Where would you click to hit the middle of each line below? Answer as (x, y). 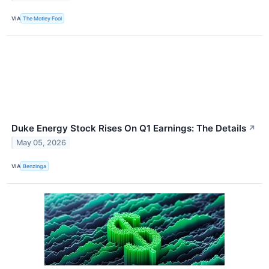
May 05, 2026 (41, 143)
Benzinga (35, 166)
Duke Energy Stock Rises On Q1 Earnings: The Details (129, 128)
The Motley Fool (43, 18)
